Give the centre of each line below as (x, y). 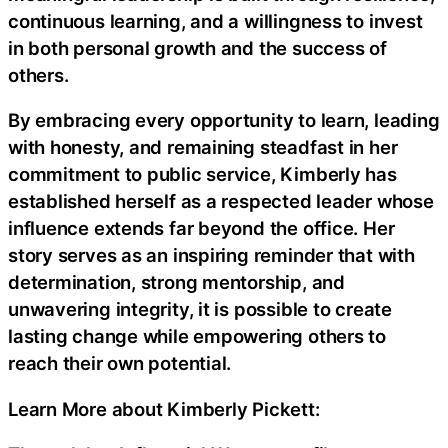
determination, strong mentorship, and (176, 282)
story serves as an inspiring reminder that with (211, 255)
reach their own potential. (120, 363)
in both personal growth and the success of (197, 47)
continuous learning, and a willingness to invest (215, 20)
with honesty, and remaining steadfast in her (203, 147)
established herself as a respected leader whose (221, 201)
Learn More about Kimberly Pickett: (164, 408)
